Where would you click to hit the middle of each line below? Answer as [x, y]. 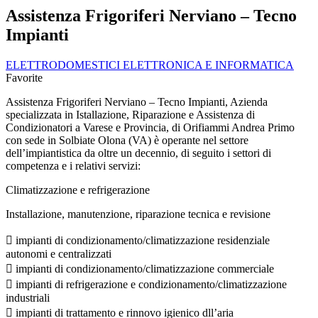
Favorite [24, 77]
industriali [28, 297]
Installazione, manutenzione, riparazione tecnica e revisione [138, 214]
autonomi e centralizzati [59, 253]
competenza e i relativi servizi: [73, 165]
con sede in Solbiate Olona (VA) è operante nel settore [127, 140]
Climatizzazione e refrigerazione [78, 190]
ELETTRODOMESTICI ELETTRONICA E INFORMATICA [150, 65]
